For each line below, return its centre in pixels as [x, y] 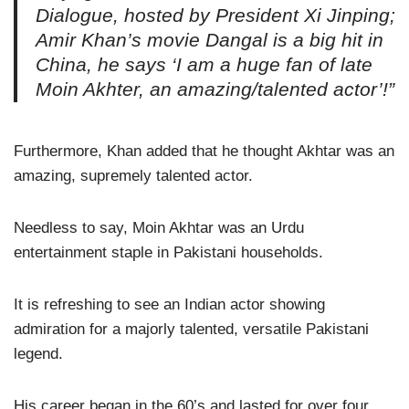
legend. [38, 353]
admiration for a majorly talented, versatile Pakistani [191, 329]
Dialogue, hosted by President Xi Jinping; [215, 15]
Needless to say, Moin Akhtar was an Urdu [159, 227]
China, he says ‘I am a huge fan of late [204, 64]
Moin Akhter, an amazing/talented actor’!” [215, 89]
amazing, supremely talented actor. [133, 175]
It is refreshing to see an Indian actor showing [169, 304]
